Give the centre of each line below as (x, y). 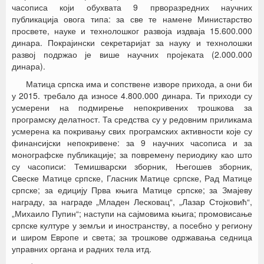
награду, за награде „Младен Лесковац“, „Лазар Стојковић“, (132, 202)
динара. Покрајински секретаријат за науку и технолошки (132, 42)
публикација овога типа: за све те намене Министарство (132, 19)
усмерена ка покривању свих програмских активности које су (132, 131)
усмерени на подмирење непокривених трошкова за (132, 107)
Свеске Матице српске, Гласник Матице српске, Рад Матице (132, 178)
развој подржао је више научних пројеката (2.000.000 (132, 54)
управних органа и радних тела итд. (82, 249)
